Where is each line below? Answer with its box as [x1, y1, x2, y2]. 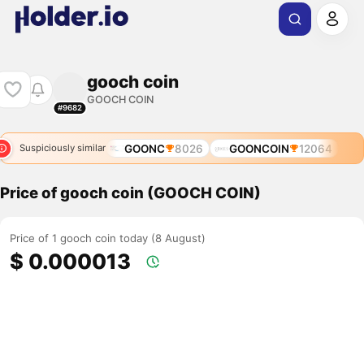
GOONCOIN [228, 141, 289, 155]
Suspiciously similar [19, 142, 106, 154]
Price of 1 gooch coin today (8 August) [10, 232, 206, 245]
